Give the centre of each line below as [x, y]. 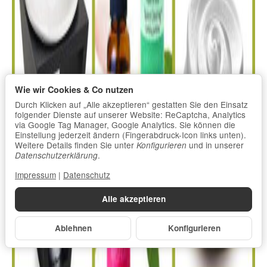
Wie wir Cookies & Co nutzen [74, 90]
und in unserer [215, 145]
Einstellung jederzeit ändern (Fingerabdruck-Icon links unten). [131, 135]
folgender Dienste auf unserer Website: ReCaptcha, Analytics [130, 115]
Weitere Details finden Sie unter [76, 145]
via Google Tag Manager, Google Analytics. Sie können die [125, 125]
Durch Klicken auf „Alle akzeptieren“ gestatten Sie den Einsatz [131, 105]
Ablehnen [73, 228]
